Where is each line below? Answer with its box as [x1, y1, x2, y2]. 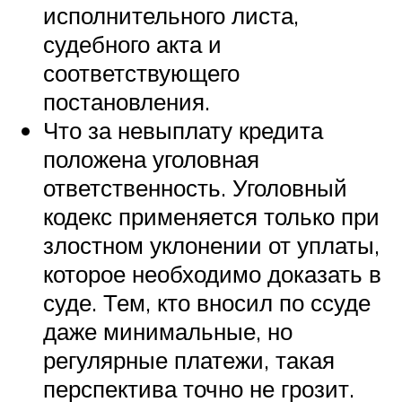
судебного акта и [43, 30, 222, 59]
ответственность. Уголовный [43, 173, 347, 203]
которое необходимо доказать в [43, 259, 381, 289]
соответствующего [43, 58, 240, 88]
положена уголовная [43, 144, 259, 174]
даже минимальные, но [43, 317, 293, 346]
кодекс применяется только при [43, 202, 380, 232]
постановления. [43, 87, 210, 117]
